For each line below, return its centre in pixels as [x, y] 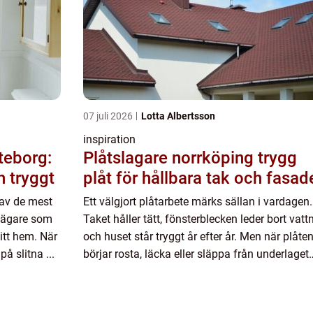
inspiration [109, 139]
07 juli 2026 [109, 116]
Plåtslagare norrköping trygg [170, 158]
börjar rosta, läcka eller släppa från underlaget [196, 254]
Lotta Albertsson [178, 116]
